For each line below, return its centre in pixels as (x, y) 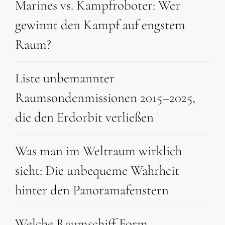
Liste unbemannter (65, 78)
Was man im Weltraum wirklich (98, 151)
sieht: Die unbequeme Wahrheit (97, 171)
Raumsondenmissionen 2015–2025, (105, 98)
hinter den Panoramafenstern (92, 190)
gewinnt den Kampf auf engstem (100, 25)
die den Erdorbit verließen (84, 118)
